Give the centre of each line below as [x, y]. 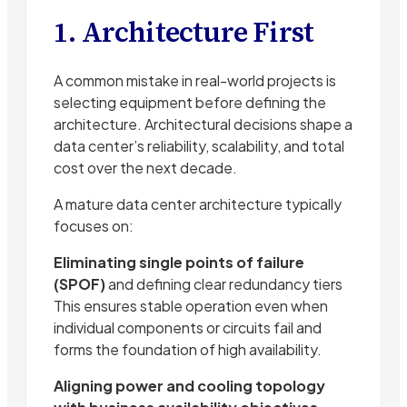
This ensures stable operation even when [191, 306]
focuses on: [94, 226]
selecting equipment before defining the [190, 103]
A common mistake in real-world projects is [195, 81]
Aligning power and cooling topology [189, 386]
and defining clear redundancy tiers [224, 284]
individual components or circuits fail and [188, 328]
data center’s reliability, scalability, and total [199, 146]
